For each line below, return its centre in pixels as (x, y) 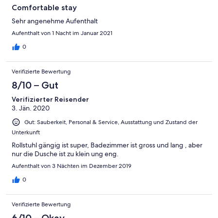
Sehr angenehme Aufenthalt (55, 21)
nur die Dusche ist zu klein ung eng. (65, 154)
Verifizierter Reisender (50, 99)
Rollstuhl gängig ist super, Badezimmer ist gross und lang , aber (107, 145)
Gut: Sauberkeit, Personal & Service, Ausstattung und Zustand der (111, 122)
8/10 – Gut (35, 85)
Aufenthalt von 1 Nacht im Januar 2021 (62, 33)
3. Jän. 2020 (31, 108)
